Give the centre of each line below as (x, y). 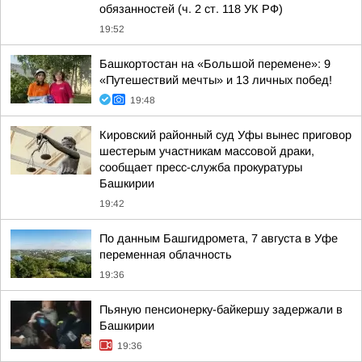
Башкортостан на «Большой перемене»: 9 (215, 64)
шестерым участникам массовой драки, (207, 151)
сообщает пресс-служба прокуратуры (201, 167)
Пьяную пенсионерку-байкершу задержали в (221, 309)
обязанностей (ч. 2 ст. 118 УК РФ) (191, 9)
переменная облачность (166, 255)
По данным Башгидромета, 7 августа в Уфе (219, 238)
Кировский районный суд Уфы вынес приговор (225, 135)
